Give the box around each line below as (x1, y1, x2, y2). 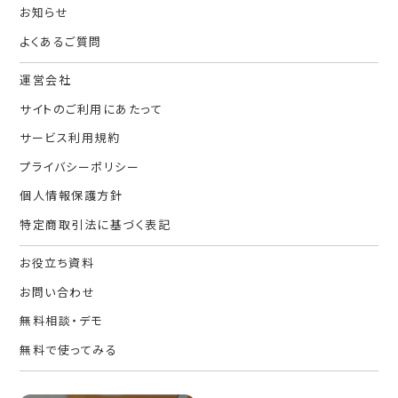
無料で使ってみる (20, 340, 118, 358)
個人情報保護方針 (20, 187, 123, 204)
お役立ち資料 (20, 254, 95, 272)
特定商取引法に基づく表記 (20, 215, 171, 233)
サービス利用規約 (20, 129, 121, 147)
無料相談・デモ (20, 312, 103, 330)
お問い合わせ (20, 283, 96, 300)
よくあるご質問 (20, 32, 102, 50)
